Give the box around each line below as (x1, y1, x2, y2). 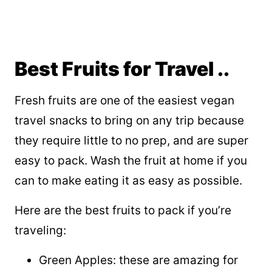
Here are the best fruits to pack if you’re (15, 203, 231, 218)
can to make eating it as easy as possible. (15, 174, 242, 188)
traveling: (15, 223, 66, 238)
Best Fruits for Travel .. (15, 57, 229, 81)
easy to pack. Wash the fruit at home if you (15, 154, 247, 168)
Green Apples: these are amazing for (39, 253, 238, 268)
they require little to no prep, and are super (15, 134, 248, 148)
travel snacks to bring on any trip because (15, 114, 244, 128)
